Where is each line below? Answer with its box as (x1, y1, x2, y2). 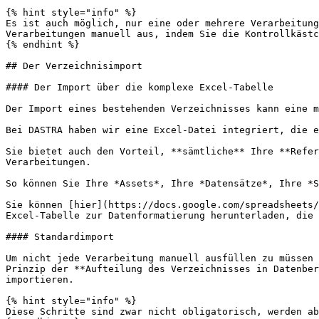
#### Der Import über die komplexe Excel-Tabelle (6, 82, 273, 93)
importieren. (6, 274, 74, 285)
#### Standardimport (6, 231, 114, 242)
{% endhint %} (6, 39, 80, 50)
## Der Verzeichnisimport (6, 61, 142, 71)
